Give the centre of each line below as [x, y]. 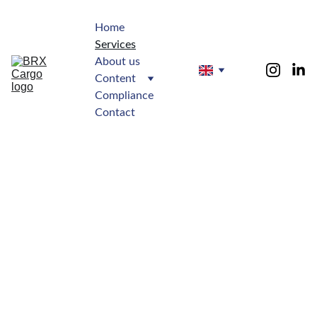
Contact [115, 113]
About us [117, 62]
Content [115, 79]
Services [115, 45]
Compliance [124, 96]
